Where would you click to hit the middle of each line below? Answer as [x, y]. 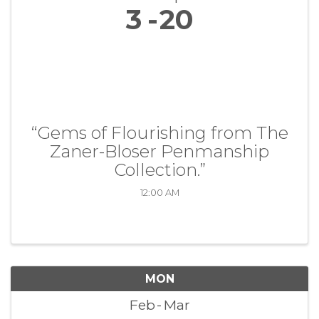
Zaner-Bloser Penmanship [159, 151]
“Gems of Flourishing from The [159, 132]
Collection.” [159, 169]
